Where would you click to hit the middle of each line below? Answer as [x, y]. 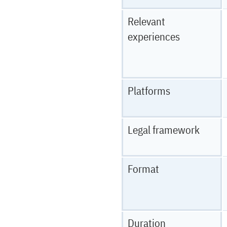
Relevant [146, 21]
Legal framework [164, 130]
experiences [154, 36]
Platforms [149, 91]
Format [143, 169]
